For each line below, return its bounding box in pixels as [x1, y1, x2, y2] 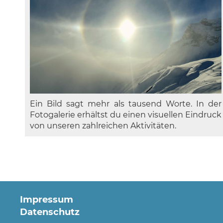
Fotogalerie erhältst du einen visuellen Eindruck [30, 110, 222, 120]
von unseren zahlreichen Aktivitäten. [30, 121, 176, 131]
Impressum [20, 194, 73, 206]
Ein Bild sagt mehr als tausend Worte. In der [30, 99, 222, 109]
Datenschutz [20, 207, 80, 218]
